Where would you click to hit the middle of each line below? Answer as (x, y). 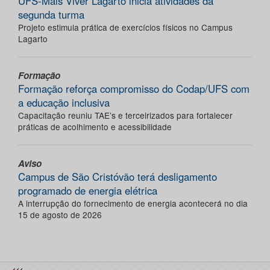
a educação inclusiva (64, 103)
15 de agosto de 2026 (60, 215)
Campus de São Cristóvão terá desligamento (118, 177)
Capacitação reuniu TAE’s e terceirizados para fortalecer (125, 115)
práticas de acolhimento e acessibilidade (95, 127)
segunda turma (51, 15)
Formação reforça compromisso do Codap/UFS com (134, 89)
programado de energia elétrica (88, 191)
